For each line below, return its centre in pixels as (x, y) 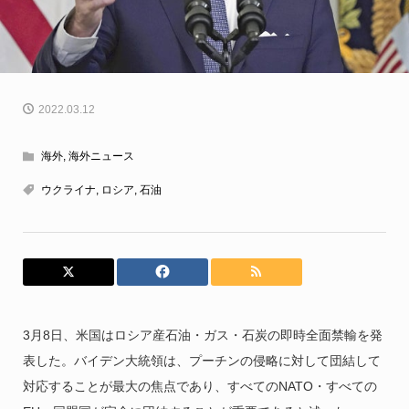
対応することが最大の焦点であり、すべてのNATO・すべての (199, 387)
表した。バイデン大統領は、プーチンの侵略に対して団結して (201, 361)
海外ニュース (101, 157)
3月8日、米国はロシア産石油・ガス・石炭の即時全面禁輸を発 (202, 336)
